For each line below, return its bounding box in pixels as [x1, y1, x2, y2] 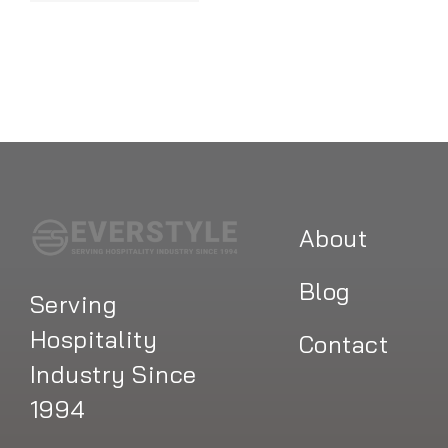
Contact [298, 329, 389, 360]
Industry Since [29, 359, 197, 390]
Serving [29, 289, 118, 320]
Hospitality [29, 324, 158, 355]
